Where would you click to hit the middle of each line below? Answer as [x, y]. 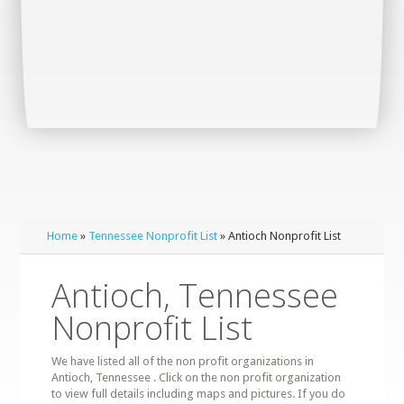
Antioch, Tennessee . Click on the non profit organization [197, 377]
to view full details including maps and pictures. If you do [199, 394]
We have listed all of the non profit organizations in [183, 361]
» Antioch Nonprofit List [280, 236]
